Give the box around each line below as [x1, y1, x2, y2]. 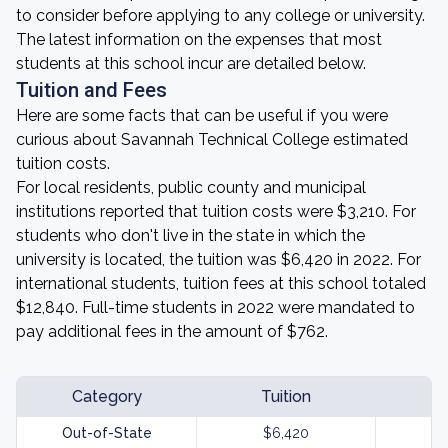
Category [71, 387, 142, 406]
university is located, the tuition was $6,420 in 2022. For [16, 250, 421, 269]
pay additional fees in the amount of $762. [16, 322, 328, 341]
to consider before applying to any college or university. [16, 6, 425, 25]
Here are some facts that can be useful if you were [16, 106, 388, 125]
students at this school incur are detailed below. [16, 54, 366, 73]
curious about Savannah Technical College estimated [16, 130, 408, 149]
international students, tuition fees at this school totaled [16, 274, 426, 293]
